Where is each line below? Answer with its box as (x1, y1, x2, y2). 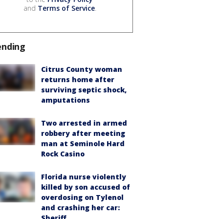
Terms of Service (37, 3, 95, 13)
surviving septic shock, (41, 85, 127, 94)
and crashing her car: (41, 202, 120, 212)
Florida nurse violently (41, 172, 126, 181)
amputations (41, 95, 90, 105)
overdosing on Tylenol (41, 192, 124, 202)
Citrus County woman (41, 64, 122, 74)
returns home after (41, 74, 114, 84)
